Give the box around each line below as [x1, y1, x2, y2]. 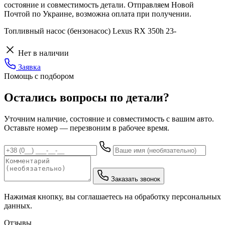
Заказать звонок [111, 175, 160, 183]
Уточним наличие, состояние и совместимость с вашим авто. [4, 114, 214, 123]
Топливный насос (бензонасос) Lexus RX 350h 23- [4, 26, 176, 35]
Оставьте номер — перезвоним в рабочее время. [4, 123, 169, 132]
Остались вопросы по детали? [4, 90, 169, 104]
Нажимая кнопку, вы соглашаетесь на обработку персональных [4, 192, 221, 201]
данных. [4, 201, 32, 210]
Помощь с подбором [4, 71, 74, 80]
